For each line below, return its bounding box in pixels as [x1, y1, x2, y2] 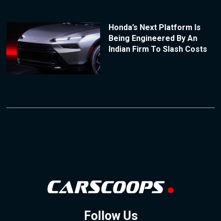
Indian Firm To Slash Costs [108, 44, 207, 54]
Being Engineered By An [108, 33, 197, 43]
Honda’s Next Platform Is [108, 22, 201, 32]
